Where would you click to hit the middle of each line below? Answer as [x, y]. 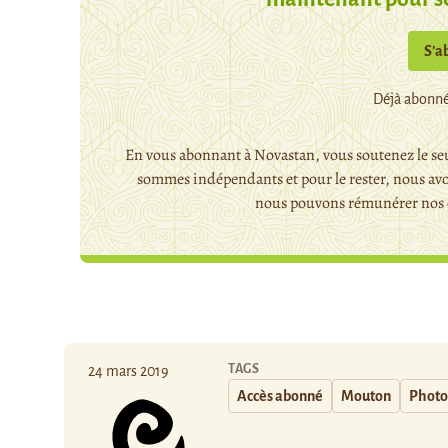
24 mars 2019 [128, 371]
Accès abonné [280, 396]
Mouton [366, 396]
